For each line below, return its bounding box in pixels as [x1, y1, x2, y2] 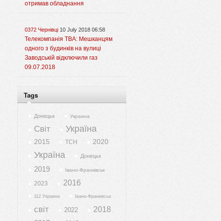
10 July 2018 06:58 [60, 27, 105, 33]
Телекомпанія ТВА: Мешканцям [25, 36, 112, 43]
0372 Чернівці [25, 27, 58, 33]
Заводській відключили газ [25, 54, 98, 62]
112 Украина [34, 194, 60, 199]
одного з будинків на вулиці [25, 45, 101, 52]
